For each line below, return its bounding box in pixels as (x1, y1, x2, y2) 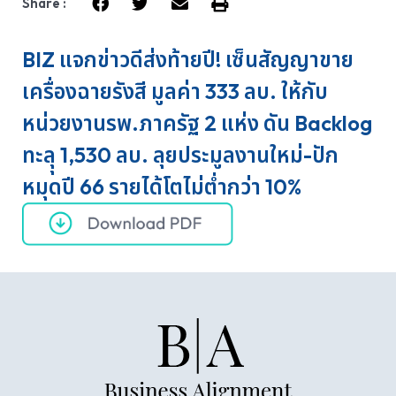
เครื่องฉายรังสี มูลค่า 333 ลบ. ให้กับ (22, 77, 328, 104)
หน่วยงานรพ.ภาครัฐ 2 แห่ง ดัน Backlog (22, 109, 372, 136)
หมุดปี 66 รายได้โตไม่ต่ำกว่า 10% (22, 172, 301, 200)
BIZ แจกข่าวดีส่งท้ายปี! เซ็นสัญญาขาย (22, 45, 354, 72)
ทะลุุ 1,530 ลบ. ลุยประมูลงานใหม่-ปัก (22, 141, 339, 168)
